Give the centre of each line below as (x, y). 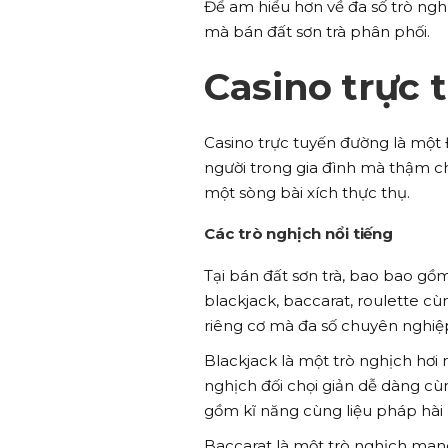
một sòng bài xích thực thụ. (307, 192)
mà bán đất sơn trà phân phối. (317, 31)
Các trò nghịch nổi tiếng (299, 233)
